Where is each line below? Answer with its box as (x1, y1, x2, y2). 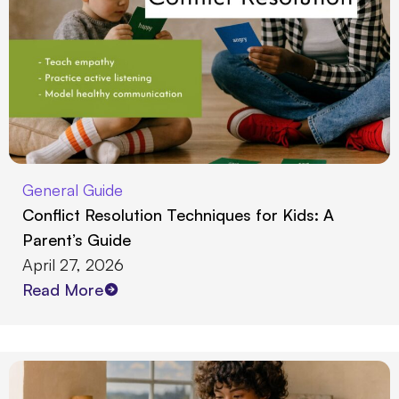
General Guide (22, 179, 123, 199)
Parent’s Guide (22, 229, 131, 249)
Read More (22, 279, 103, 299)
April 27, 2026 (22, 254, 124, 274)
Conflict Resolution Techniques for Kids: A (22, 204, 334, 224)
